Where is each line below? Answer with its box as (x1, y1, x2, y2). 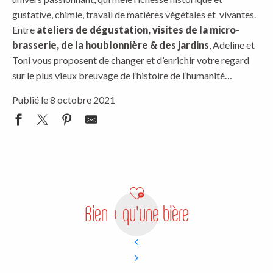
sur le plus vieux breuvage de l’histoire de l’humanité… (12, 69, 232, 82)
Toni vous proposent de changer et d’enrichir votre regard (12, 54, 249, 66)
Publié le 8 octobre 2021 (12, 94, 115, 106)
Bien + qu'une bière (84, 201, 189, 227)
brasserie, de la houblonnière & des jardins (12, 39, 209, 51)
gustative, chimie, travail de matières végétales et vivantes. (12, 9, 256, 21)
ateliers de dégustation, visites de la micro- (37, 24, 239, 36)
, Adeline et (209, 39, 255, 51)
